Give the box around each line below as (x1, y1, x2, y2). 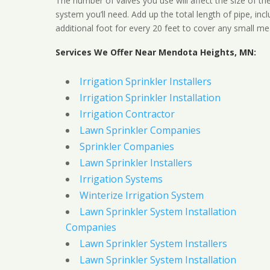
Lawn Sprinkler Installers (79, 156, 192, 170)
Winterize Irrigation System (79, 189, 204, 202)
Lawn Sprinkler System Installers (79, 237, 227, 251)
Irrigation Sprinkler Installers (79, 75, 212, 89)
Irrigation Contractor (79, 107, 175, 121)
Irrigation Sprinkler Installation (79, 91, 221, 105)
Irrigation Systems (79, 172, 163, 186)
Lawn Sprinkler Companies (79, 124, 201, 137)
